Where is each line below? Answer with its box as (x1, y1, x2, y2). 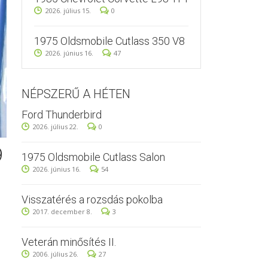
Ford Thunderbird (22, 108, 102, 121)
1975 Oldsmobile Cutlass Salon (22, 151, 165, 163)
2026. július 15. (45, 6, 91, 15)
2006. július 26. (33, 249, 78, 258)
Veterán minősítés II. (22, 236, 116, 248)
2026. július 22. (33, 122, 78, 131)
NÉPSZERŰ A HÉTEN (22, 87, 130, 101)
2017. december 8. (33, 207, 92, 216)
